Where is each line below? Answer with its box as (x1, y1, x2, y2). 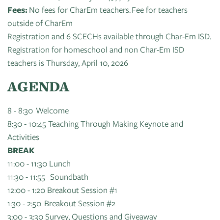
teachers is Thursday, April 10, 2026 (7, 57, 128, 68)
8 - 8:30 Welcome (7, 105, 69, 116)
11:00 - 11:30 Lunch (7, 158, 71, 169)
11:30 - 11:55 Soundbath (7, 171, 88, 182)
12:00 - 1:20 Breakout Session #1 (7, 184, 117, 195)
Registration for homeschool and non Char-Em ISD (7, 44, 184, 55)
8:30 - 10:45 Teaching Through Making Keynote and (7, 118, 183, 129)
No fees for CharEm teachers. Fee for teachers (29, 4, 188, 15)
